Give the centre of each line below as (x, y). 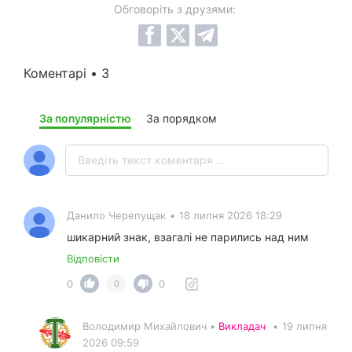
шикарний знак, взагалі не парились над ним (188, 237)
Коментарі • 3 (66, 73)
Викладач (242, 326)
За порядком (181, 119)
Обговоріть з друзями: (174, 9)
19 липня (304, 326)
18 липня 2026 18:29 (231, 216)
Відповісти (93, 259)
